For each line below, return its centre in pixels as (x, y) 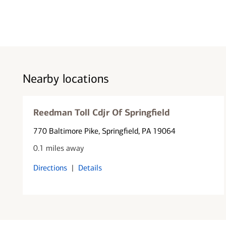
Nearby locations (66, 79)
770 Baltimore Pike (66, 131)
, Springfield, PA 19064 (137, 131)
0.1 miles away (58, 148)
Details (90, 167)
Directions (50, 167)
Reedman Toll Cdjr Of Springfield (101, 112)
